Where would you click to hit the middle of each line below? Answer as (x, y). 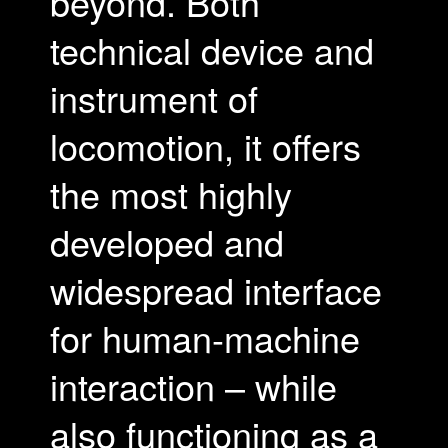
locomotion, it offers (205, 145)
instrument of (154, 97)
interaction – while (193, 385)
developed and (167, 241)
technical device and (212, 49)
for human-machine (205, 337)
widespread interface (216, 289)
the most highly (171, 193)
